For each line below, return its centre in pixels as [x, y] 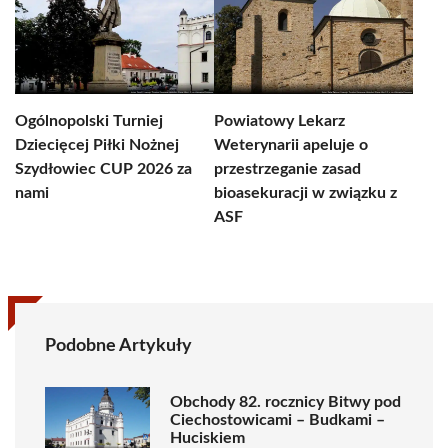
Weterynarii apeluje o [291, 145]
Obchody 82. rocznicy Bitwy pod [285, 401]
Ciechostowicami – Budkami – [277, 419]
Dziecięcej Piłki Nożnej [97, 145]
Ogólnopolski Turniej [89, 121]
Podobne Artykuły [118, 346]
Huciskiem [207, 437]
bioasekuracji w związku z [305, 193]
